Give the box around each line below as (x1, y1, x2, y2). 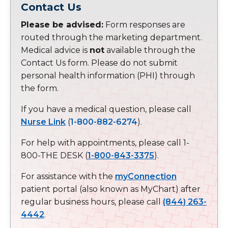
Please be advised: (21, 19, 103, 30)
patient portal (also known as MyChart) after (21, 184, 201, 194)
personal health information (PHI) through (21, 70, 195, 80)
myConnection (115, 171, 177, 181)
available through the (104, 45, 195, 55)
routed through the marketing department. (21, 32, 202, 42)
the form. (21, 83, 61, 93)
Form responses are (103, 19, 185, 30)
